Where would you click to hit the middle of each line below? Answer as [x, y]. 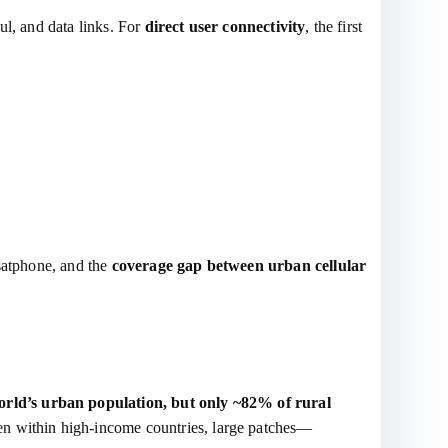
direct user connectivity [225, 26]
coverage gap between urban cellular [239, 265]
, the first [334, 26]
